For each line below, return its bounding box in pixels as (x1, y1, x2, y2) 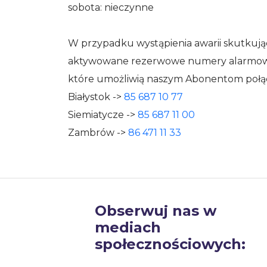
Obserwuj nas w (95, 202, 216, 219)
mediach (95, 219, 161, 236)
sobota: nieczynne (68, 2, 154, 13)
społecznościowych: (95, 235, 246, 253)
